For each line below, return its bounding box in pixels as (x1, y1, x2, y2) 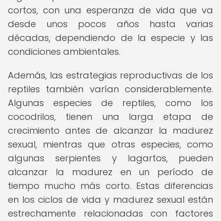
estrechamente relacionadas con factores (8, 207, 213, 220)
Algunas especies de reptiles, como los (8, 97, 213, 109)
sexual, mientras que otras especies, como (8, 138, 213, 150)
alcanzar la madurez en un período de (8, 166, 213, 178)
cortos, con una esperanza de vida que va (8, 4, 213, 16)
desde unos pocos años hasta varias (8, 18, 213, 30)
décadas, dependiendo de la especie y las (8, 32, 213, 44)
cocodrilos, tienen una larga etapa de (8, 110, 213, 123)
